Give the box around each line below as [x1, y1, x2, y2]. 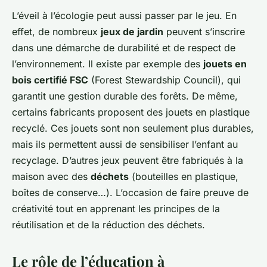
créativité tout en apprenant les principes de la [12, 203, 220, 215]
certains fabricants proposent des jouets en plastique [12, 106, 250, 119]
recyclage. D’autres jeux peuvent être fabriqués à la [12, 154, 243, 167]
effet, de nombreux [12, 26, 101, 38]
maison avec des [12, 170, 91, 183]
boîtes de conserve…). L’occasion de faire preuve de [12, 187, 249, 199]
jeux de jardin [101, 26, 163, 38]
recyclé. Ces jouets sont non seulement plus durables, [12, 122, 254, 135]
